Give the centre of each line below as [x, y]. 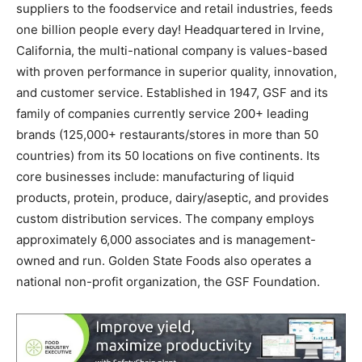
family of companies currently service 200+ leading [162, 113]
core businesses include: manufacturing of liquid [155, 176]
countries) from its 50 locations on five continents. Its [168, 155]
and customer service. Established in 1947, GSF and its [172, 92]
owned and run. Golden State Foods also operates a [164, 260]
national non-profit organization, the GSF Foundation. [168, 281]
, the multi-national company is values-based [199, 50]
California [44, 50]
